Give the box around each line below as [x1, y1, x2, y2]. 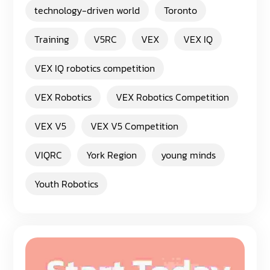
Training [34, 32, 70, 46]
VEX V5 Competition [90, 119, 179, 133]
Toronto [164, 3, 198, 17]
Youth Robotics [34, 177, 99, 191]
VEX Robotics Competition [116, 90, 230, 104]
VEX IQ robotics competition [34, 61, 155, 75]
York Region [86, 148, 137, 162]
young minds [161, 148, 216, 162]
